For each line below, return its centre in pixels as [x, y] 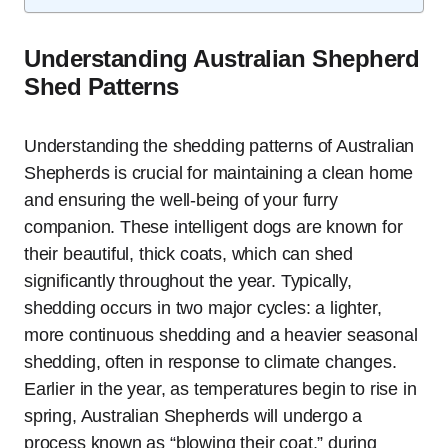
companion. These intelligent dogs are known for [213, 227]
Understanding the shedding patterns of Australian [219, 146]
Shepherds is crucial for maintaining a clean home [219, 173]
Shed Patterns [101, 86]
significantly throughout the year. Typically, [188, 281]
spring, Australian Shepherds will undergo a [193, 416]
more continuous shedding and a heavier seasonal [221, 335]
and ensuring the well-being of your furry [181, 200]
